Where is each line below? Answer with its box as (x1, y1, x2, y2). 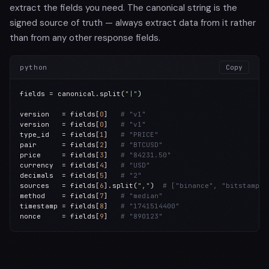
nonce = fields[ (20, 212, 100, 220)
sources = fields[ (20, 181, 100, 190)
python (20, 62, 47, 71)
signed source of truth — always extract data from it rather (10, 17, 256, 29)
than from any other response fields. (10, 32, 160, 44)
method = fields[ (20, 192, 100, 200)
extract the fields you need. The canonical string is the (10, 2, 237, 14)
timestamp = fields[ (20, 202, 100, 210)
